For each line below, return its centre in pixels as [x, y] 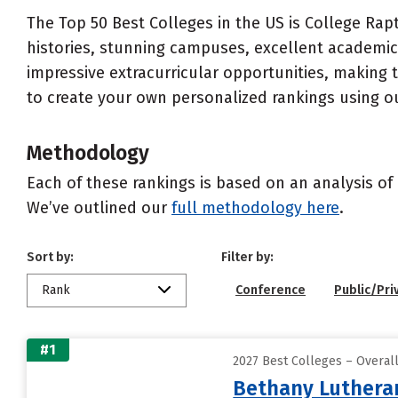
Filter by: [247, 257]
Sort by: [50, 257]
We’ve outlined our [99, 208]
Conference [271, 290]
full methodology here [255, 208]
